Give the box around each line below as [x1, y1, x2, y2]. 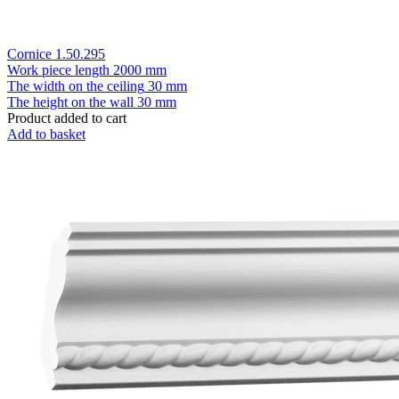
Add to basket [7, 126, 85, 142]
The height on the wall [7, 94, 134, 110]
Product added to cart [7, 110, 126, 126]
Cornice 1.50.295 [7, 45, 105, 61]
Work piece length [7, 61, 110, 77]
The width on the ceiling [7, 77, 144, 94]
